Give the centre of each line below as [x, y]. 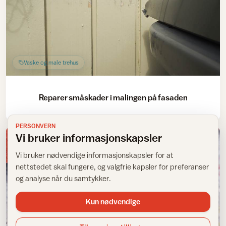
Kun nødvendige [113, 201]
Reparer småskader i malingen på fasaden [113, 97]
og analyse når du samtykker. [63, 178]
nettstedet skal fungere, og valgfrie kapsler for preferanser [112, 167]
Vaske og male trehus [51, 63]
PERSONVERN [36, 126]
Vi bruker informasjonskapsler [89, 137]
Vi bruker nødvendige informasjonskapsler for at [95, 155]
